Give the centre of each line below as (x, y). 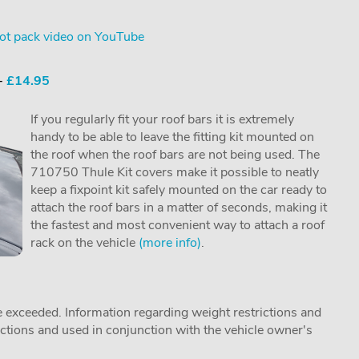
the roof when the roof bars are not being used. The (175, 155)
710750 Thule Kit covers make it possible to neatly (174, 173)
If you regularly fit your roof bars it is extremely (162, 120)
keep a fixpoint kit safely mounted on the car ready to (178, 190)
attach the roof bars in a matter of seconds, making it (178, 208)
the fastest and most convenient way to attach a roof (177, 226)
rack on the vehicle (84, 243)
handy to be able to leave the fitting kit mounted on (172, 137)
